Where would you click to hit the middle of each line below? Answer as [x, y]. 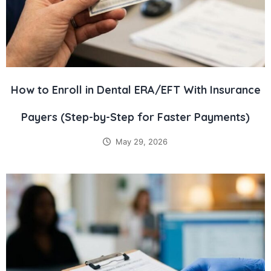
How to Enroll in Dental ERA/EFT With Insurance [135, 90]
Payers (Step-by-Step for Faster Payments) [135, 117]
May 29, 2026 [141, 142]
